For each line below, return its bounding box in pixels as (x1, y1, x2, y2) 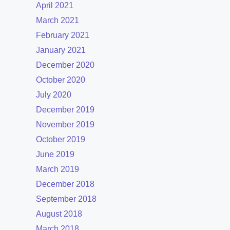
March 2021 (36, 16, 79, 25)
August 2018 (36, 209, 82, 219)
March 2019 (36, 165, 79, 174)
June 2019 (36, 150, 74, 159)
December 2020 (36, 61, 94, 70)
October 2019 (36, 135, 85, 144)
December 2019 (36, 105, 94, 114)
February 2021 (36, 31, 89, 40)
